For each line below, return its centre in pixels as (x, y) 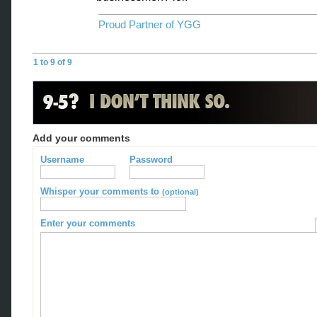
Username (62, 160)
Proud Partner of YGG (150, 25)
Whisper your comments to (101, 191)
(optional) (180, 192)
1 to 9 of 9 (53, 62)
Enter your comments (88, 223)
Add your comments (81, 138)
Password (151, 160)
